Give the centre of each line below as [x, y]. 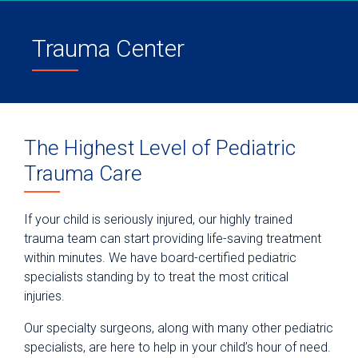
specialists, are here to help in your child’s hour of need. [177, 347]
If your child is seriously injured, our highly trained [158, 219]
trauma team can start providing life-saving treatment [173, 238]
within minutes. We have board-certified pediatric [160, 257]
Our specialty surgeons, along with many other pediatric [179, 328]
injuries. [46, 296]
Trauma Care [83, 173]
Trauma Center [108, 48]
